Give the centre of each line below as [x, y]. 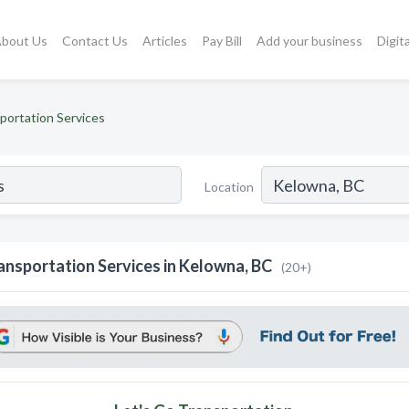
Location [229, 186]
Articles [165, 40]
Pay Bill [222, 40]
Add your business [310, 40]
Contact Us [95, 40]
